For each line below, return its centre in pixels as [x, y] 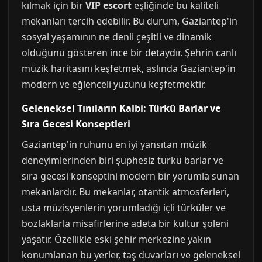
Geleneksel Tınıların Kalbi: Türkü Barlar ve [121, 108]
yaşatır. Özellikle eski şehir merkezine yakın [116, 239]
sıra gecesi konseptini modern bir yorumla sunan [130, 176]
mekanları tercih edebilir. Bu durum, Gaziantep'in [130, 21]
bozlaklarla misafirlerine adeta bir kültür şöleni [125, 223]
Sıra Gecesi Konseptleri [76, 124]
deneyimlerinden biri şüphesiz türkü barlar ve [123, 160]
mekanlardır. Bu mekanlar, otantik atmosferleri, [125, 192]
